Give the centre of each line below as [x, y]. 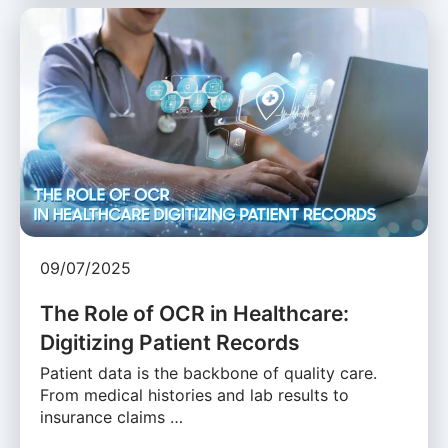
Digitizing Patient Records [170, 343]
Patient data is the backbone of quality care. [208, 373]
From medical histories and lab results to [194, 395]
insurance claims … [111, 417]
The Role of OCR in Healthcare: [194, 314]
